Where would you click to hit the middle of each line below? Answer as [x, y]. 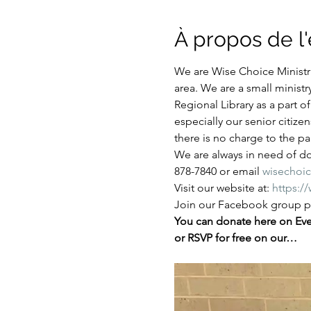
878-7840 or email [218, 171]
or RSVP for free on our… [235, 238]
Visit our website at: [223, 188]
